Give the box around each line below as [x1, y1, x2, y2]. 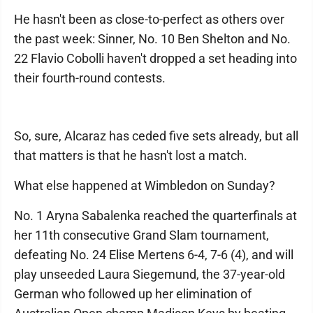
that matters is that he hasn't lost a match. [14, 148, 247, 163]
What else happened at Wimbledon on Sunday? [14, 178, 275, 193]
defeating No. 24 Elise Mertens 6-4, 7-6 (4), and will [14, 247, 293, 262]
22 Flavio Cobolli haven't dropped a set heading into [14, 51, 297, 66]
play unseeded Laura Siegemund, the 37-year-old [14, 267, 285, 282]
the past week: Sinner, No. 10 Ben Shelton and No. [14, 31, 291, 46]
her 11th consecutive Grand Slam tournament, [14, 228, 269, 242]
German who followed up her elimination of [14, 286, 252, 301]
